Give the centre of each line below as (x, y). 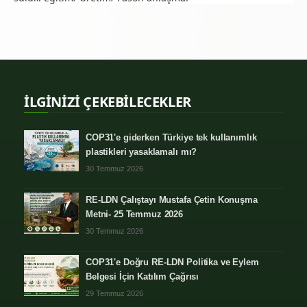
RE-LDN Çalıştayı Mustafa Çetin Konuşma (172, 200)
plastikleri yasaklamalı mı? (142, 152)
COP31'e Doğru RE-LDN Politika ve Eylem (172, 262)
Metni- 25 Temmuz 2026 (135, 214)
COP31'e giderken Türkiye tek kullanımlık (171, 137)
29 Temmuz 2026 (114, 293)
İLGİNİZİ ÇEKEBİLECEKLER (108, 102)
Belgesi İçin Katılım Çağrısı (143, 277)
